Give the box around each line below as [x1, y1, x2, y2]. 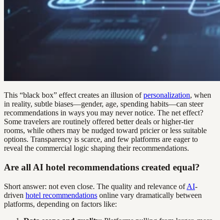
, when [190, 91, 211, 100]
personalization [143, 91, 190, 100]
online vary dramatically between [97, 191, 202, 199]
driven [4, 191, 26, 199]
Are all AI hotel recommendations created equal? [4, 162, 200, 172]
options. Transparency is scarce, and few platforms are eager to [4, 135, 198, 144]
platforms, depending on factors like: [4, 199, 117, 208]
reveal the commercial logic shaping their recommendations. [4, 144, 189, 153]
